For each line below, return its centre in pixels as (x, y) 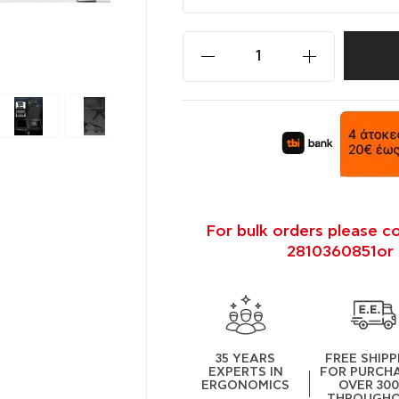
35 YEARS (246, 358)
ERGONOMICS (246, 385)
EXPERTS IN (245, 372)
